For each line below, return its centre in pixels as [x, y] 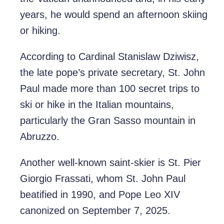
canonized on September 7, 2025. [95, 211]
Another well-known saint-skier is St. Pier [110, 163]
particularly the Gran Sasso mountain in [108, 121]
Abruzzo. [40, 137]
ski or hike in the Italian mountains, [97, 105]
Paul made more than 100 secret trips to [110, 89]
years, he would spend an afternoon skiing [114, 15]
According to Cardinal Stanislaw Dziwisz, [109, 57]
